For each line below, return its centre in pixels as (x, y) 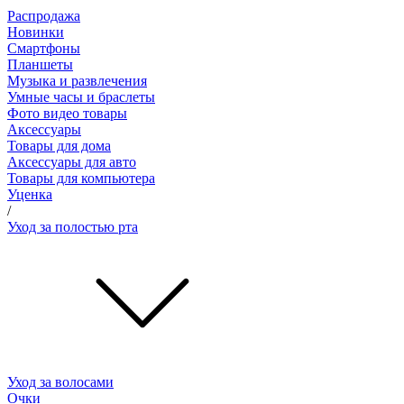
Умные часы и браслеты (81, 96)
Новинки (36, 32)
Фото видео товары (67, 113)
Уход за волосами (60, 381)
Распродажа (44, 15)
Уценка (30, 194)
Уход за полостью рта (73, 226)
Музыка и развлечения (77, 80)
